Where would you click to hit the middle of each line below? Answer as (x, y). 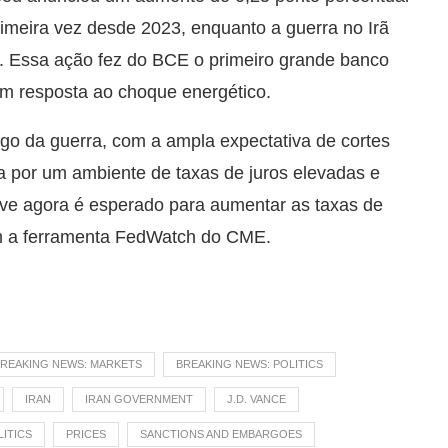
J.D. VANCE (256, 399)
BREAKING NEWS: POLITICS (249, 364)
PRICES (86, 434)
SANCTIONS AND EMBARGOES (221, 434)
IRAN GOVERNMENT (139, 399)
